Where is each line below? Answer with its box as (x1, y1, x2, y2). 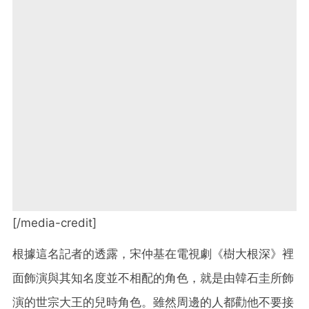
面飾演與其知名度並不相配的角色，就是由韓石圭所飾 (12, 270, 294, 285)
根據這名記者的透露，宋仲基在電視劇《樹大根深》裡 (12, 246, 294, 261)
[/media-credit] (12, 215, 97, 230)
